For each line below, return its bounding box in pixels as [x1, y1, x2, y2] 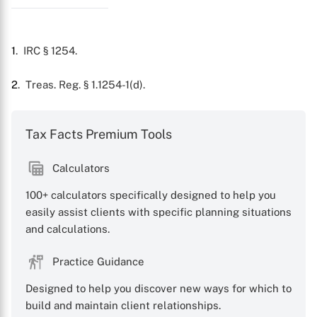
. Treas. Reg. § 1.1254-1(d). [18, 79, 145, 91]
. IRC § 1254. [16, 45, 77, 57]
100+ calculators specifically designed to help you [25, 189, 276, 201]
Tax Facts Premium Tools [25, 127, 172, 142]
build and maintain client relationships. [25, 299, 221, 311]
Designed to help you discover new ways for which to [25, 282, 292, 294]
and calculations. [25, 223, 110, 235]
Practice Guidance [52, 255, 144, 267]
